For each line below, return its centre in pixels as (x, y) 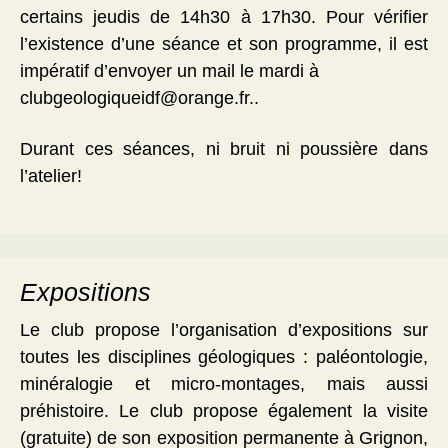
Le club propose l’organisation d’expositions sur (224, 330)
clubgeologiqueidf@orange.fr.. (142, 98)
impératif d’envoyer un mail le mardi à (169, 71)
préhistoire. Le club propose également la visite (224, 411)
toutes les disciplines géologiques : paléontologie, (224, 357)
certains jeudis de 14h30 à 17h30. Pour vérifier (224, 17)
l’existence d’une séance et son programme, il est (224, 44)
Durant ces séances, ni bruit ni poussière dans (224, 149)
